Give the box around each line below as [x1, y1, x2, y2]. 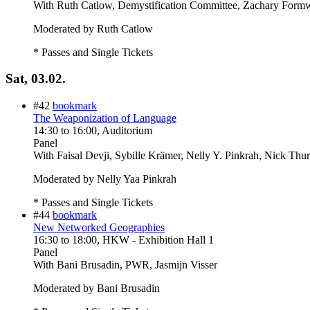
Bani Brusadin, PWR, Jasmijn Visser [57, 259, 217, 271]
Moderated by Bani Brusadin [33, 282, 160, 295]
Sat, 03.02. [6, 71, 66, 86]
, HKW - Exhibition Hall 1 [97, 234, 214, 246]
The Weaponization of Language [33, 112, 176, 125]
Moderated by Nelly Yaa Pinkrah [33, 173, 176, 185]
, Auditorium [97, 125, 152, 137]
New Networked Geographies [33, 221, 165, 234]
